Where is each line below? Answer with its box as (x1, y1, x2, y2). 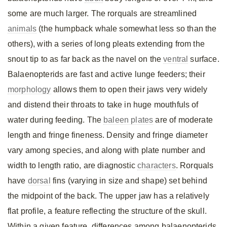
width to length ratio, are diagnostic (8, 161, 138, 170)
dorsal (27, 176, 51, 185)
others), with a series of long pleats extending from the (8, 40, 205, 48)
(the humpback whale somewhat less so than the (36, 24, 217, 33)
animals (8, 24, 37, 33)
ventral (163, 55, 188, 63)
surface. (188, 55, 219, 63)
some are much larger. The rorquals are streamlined (8, 9, 197, 18)
